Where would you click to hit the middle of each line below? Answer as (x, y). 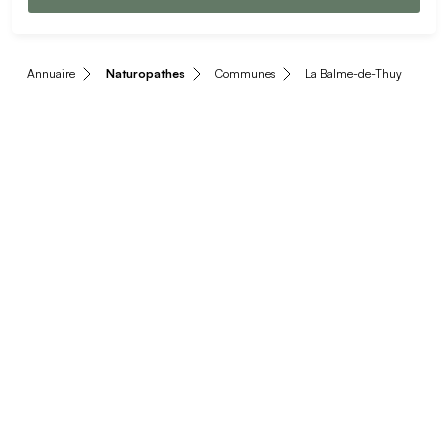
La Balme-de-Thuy (354, 73)
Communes (244, 73)
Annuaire (51, 73)
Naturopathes (145, 73)
